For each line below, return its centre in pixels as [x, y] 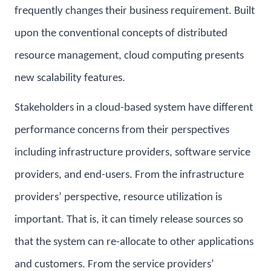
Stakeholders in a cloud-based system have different [134, 108]
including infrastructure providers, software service [132, 152]
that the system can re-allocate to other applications [134, 242]
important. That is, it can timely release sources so [129, 220]
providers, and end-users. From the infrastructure [129, 175]
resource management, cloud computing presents [129, 56]
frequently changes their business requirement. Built [135, 11]
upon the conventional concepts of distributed [121, 33]
